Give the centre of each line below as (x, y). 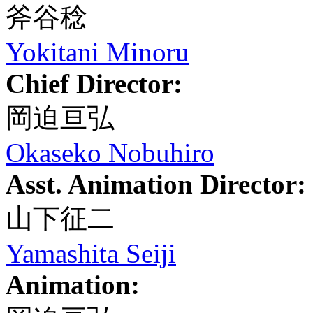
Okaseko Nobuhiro (110, 153)
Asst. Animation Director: (156, 184)
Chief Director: (94, 83)
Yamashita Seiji (91, 253)
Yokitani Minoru (97, 52)
